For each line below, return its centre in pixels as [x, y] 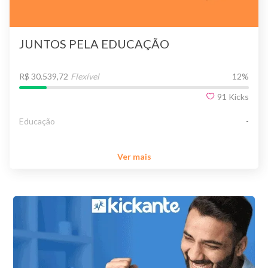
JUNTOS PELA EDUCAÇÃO [94, 43]
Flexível [85, 76]
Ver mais [134, 157]
